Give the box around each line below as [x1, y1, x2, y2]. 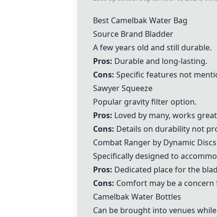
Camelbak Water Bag [111, 15, 187, 26]
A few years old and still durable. [93, 42, 212, 53]
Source [93, 29, 119, 39]
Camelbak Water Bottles [93, 191, 181, 202]
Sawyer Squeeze [93, 83, 153, 93]
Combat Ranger [93, 137, 151, 148]
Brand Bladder [119, 29, 173, 39]
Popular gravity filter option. [93, 96, 197, 107]
